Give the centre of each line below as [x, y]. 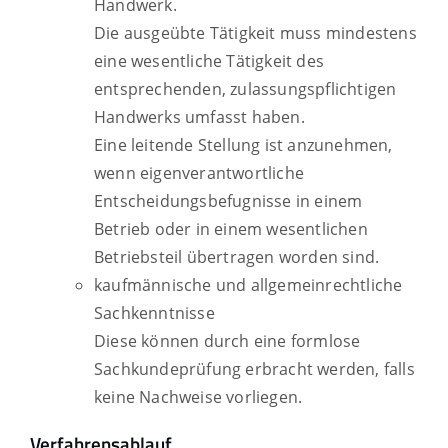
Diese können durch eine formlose [227, 341]
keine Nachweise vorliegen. [198, 397]
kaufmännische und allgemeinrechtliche [248, 285]
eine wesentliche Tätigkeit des [209, 61]
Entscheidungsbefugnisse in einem [228, 201]
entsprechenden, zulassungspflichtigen [245, 89]
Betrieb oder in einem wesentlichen [231, 229]
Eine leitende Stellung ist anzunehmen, [243, 145]
